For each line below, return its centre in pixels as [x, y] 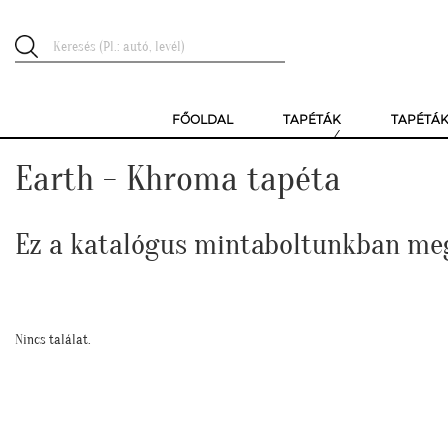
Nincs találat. [53, 340]
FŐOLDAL [202, 119]
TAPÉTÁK [312, 119]
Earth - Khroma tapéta [178, 178]
